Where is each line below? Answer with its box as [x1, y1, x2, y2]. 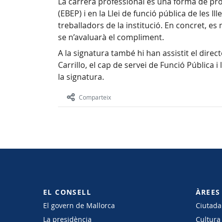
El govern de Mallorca [43, 200, 115, 210]
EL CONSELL [43, 187, 92, 197]
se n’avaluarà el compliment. [58, 32, 164, 43]
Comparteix [79, 93, 111, 101]
